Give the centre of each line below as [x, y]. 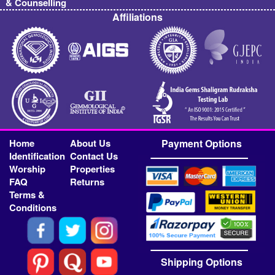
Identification [37, 156]
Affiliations [137, 17]
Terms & [27, 195]
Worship [28, 169]
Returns [87, 182]
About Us [91, 143]
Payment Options [201, 144]
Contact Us [94, 156]
